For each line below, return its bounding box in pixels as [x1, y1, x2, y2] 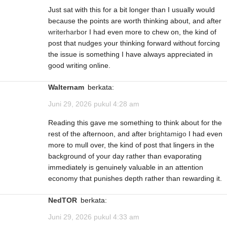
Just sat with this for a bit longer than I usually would [48, 6, 215, 14]
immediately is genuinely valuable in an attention [48, 163, 203, 172]
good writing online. [48, 61, 110, 70]
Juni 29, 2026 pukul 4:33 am [48, 213, 139, 221]
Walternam [54, 83, 84, 92]
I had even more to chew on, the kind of [87, 28, 216, 36]
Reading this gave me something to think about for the [48, 119, 222, 127]
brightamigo [148, 130, 186, 138]
